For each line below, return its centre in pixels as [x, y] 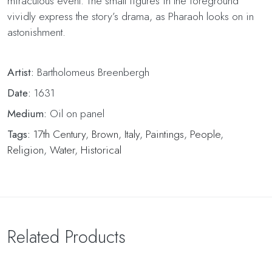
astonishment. [36, 32]
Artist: [21, 72]
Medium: [27, 114]
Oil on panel [76, 114]
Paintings [165, 134]
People [205, 134]
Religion [25, 150]
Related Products [66, 237]
